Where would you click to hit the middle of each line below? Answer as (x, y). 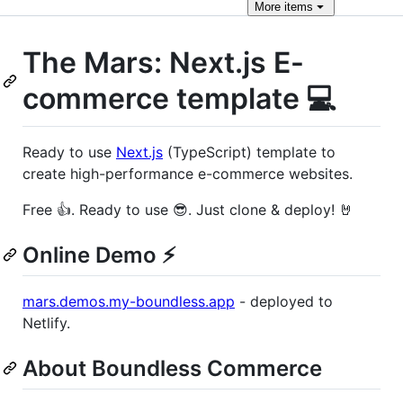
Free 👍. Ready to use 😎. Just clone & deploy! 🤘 (188, 209)
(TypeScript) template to (249, 152)
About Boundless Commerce (172, 368)
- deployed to (284, 301)
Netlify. (46, 322)
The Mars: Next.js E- (163, 63)
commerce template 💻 (179, 99)
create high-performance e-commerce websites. (188, 173)
